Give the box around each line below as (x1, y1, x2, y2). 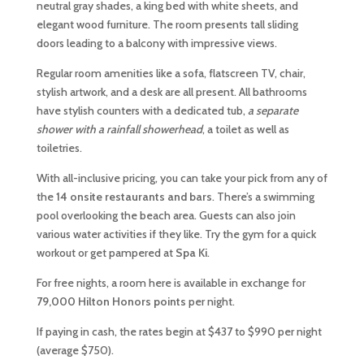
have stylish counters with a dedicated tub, (36, 103, 245, 118)
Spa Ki (175, 245, 207, 260)
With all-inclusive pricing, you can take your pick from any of (36, 171, 327, 185)
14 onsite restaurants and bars (53, 189, 212, 204)
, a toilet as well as (201, 122, 289, 136)
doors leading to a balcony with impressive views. (36, 36, 277, 50)
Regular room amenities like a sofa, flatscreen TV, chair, (36, 66, 305, 80)
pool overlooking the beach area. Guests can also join (36, 208, 296, 223)
